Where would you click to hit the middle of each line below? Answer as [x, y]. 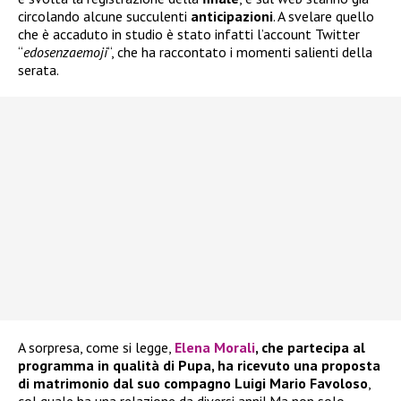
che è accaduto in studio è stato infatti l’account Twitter [189, 34]
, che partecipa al [310, 348]
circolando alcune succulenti [104, 17]
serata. [38, 70]
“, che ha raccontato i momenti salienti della [240, 52]
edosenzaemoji [65, 52]
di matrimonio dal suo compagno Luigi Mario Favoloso [193, 384]
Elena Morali [215, 348]
